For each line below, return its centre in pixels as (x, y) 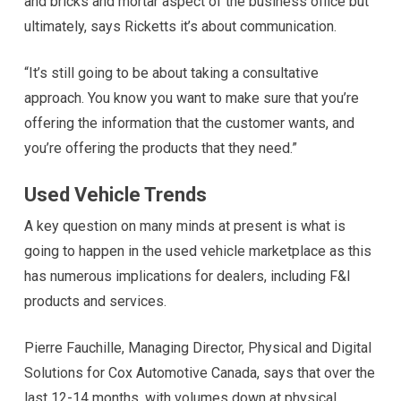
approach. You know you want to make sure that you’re (191, 98)
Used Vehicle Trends (115, 194)
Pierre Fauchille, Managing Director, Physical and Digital (197, 347)
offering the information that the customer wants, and (189, 123)
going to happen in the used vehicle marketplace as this (197, 251)
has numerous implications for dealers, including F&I (187, 276)
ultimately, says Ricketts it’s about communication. (180, 26)
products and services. (95, 301)
